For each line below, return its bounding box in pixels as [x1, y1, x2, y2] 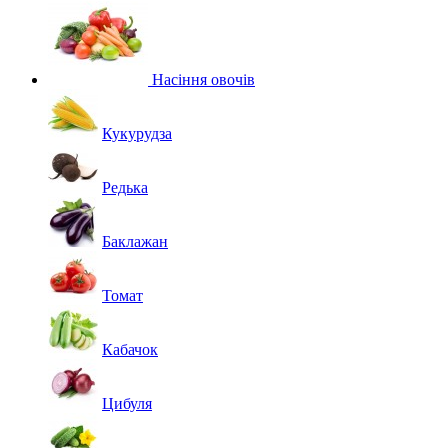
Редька [102, 179, 148, 196]
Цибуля [102, 395, 152, 412]
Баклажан [102, 233, 168, 250]
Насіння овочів [148, 71, 255, 88]
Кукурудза [102, 125, 172, 142]
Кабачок [102, 341, 158, 358]
